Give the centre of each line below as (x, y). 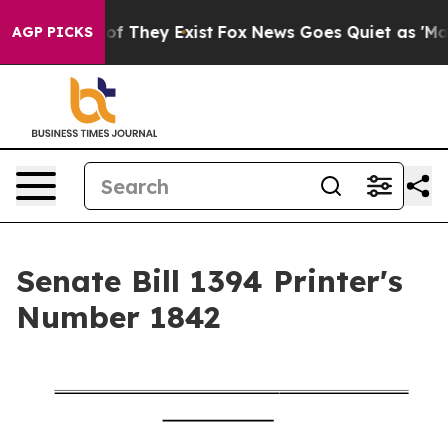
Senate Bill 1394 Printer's (209, 281)
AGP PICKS (52, 32)
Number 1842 (118, 317)
